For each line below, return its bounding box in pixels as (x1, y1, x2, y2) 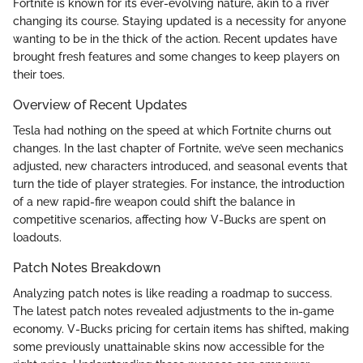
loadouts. (13, 231, 62, 245)
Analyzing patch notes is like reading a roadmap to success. (13, 287, 332, 301)
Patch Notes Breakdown (13, 260, 160, 276)
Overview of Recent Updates (13, 97, 187, 113)
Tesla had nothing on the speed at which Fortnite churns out (13, 124, 331, 138)
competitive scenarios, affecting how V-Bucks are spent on (13, 213, 326, 227)
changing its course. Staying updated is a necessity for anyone (13, 15, 346, 28)
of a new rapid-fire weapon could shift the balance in (13, 195, 295, 209)
